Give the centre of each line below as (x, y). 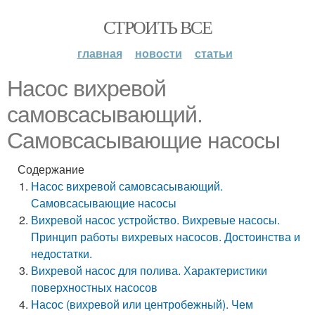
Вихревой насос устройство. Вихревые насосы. (156, 220)
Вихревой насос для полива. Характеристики (149, 270)
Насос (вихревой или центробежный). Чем (142, 304)
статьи (213, 53)
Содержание (51, 169)
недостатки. (62, 253)
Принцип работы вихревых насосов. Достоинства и (166, 237)
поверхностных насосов (95, 287)
